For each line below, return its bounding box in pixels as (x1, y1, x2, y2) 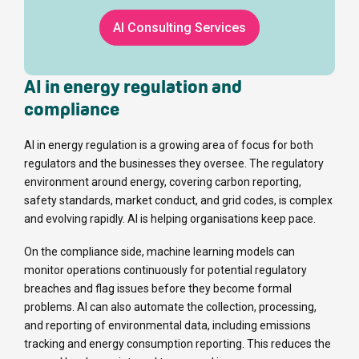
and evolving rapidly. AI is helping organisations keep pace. (24, 212, 316, 226)
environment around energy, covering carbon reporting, (24, 175, 301, 189)
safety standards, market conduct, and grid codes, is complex (24, 194, 333, 208)
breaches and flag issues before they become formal (24, 282, 292, 296)
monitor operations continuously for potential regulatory (24, 264, 307, 277)
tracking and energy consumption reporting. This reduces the (24, 337, 331, 351)
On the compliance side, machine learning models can (24, 245, 295, 259)
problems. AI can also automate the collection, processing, (24, 301, 317, 314)
